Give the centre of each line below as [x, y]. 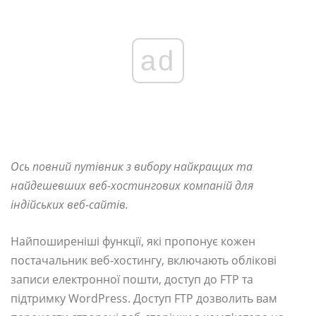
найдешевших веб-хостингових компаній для [132, 186]
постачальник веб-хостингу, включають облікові [144, 261]
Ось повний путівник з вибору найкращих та [132, 167]
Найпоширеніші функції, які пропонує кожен [133, 242]
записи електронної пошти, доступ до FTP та [132, 280]
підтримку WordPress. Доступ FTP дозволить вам [144, 299]
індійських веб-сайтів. [69, 205]
